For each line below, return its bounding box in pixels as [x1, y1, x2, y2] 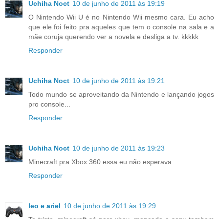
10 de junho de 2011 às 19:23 [72, 144, 165, 153]
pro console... [28, 100, 70, 109]
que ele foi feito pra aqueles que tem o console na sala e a [28, 23, 214, 31]
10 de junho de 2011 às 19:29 [64, 202, 156, 210]
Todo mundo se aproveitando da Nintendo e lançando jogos [28, 90, 214, 99]
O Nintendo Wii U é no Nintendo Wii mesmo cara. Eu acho [28, 13, 214, 22]
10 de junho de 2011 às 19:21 [72, 77, 165, 85]
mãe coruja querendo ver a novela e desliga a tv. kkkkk [28, 33, 198, 41]
